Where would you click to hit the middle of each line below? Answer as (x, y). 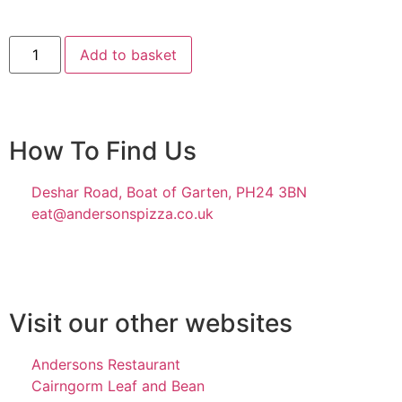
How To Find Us (103, 151)
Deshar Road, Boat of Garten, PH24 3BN (169, 192)
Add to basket (129, 55)
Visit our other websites (151, 323)
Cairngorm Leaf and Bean (118, 386)
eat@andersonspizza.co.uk (122, 214)
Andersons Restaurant (106, 365)
